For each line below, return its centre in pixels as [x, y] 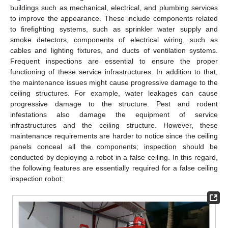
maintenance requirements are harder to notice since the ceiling [114, 136]
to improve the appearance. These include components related [114, 18]
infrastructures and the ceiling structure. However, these [114, 125]
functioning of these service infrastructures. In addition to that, [114, 72]
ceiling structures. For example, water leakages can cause [114, 93]
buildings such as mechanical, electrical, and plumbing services [114, 7]
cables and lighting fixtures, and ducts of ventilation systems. [114, 50]
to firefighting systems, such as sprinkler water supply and [114, 29]
